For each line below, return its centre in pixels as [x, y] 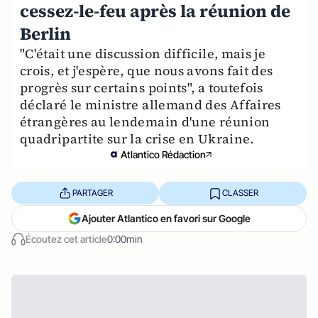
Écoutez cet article [66, 238]
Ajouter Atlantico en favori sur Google [166, 218]
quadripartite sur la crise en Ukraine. [137, 138]
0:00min [125, 238]
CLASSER [240, 193]
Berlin [45, 33]
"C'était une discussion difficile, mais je [143, 53]
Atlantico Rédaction [163, 154]
